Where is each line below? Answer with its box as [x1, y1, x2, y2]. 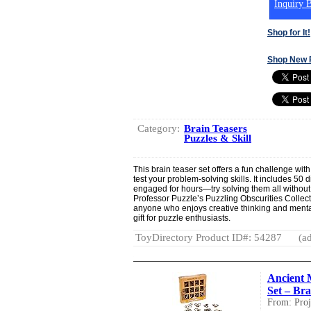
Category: [137, 122, 180, 134]
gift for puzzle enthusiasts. [133, 212, 230, 223]
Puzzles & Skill [184, 132, 251, 144]
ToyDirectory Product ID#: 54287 [135, 231, 282, 243]
